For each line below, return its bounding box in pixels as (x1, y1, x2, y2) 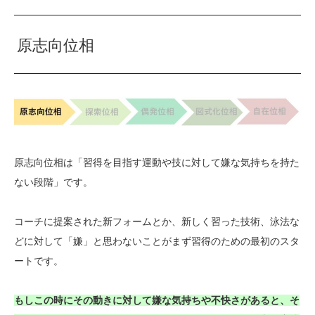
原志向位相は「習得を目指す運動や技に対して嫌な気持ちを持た (14, 156, 300, 168)
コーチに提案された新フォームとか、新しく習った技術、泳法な (14, 215, 300, 227)
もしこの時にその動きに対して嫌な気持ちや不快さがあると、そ (14, 294, 300, 306)
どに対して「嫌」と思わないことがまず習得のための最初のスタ (14, 235, 300, 247)
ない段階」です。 (14, 176, 93, 188)
